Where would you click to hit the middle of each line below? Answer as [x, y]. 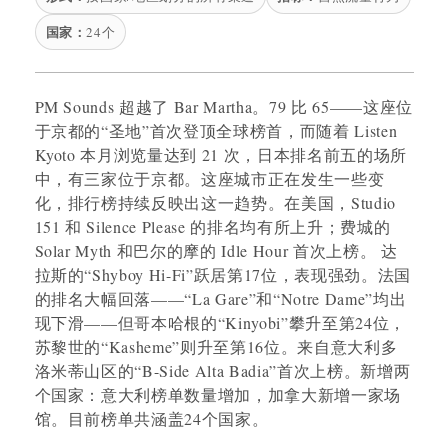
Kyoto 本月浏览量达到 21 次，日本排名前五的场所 [220, 154]
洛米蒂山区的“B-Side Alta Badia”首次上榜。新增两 [222, 370]
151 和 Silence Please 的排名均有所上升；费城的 [212, 226]
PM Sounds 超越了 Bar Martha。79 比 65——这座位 [223, 106]
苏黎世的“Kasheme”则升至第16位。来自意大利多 [216, 346]
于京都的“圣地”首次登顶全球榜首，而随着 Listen [216, 130]
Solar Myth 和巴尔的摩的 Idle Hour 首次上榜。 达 [216, 250]
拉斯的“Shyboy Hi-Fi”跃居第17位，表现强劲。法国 [222, 274]
